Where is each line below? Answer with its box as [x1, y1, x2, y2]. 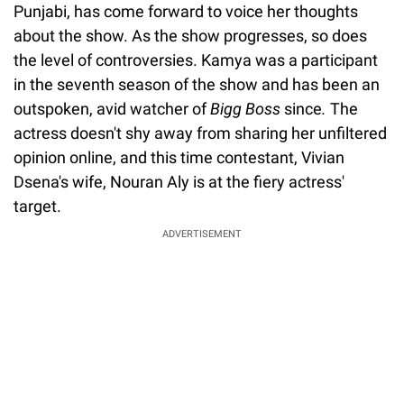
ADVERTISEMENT [162, 227, 242, 240]
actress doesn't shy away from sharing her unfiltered [14, 123, 387, 142]
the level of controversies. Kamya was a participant [14, 50, 378, 69]
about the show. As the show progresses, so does [14, 25, 367, 45]
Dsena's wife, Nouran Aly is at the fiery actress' [14, 171, 344, 191]
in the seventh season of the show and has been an [14, 74, 380, 94]
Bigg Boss [210, 98, 284, 118]
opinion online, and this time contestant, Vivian [14, 147, 344, 167]
